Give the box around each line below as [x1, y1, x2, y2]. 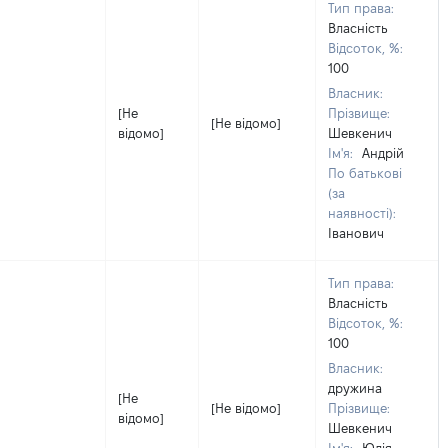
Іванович [328, 226, 384, 240]
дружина [328, 381, 382, 395]
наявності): [328, 206, 396, 220]
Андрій [362, 146, 404, 160]
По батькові [328, 166, 402, 180]
